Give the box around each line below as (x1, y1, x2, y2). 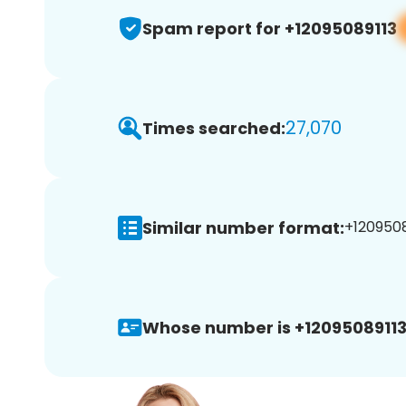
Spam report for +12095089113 (142, 16, 397, 40)
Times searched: (142, 116, 285, 140)
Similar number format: (142, 216, 344, 239)
